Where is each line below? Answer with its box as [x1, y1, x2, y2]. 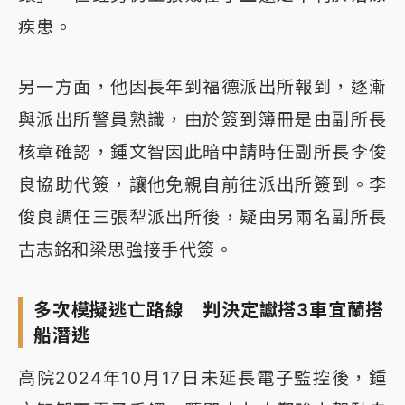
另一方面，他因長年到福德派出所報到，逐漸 [18, 76, 387, 99]
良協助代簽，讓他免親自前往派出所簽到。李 [18, 174, 387, 196]
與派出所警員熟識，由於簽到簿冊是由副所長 [18, 108, 387, 131]
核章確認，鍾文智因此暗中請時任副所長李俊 [18, 141, 387, 164]
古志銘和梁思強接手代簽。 [18, 239, 233, 261]
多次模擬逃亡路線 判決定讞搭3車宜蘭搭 [33, 299, 385, 322]
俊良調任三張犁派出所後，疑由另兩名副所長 [18, 206, 387, 229]
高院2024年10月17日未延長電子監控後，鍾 [18, 367, 387, 390]
